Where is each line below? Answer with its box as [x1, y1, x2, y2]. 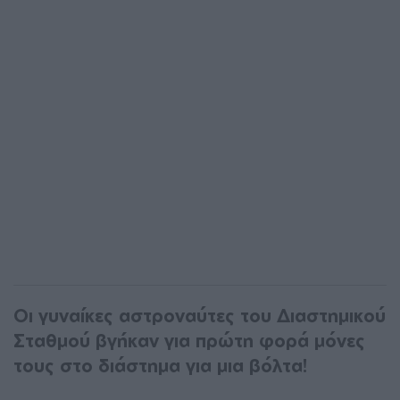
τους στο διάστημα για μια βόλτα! [13, 354, 308, 377]
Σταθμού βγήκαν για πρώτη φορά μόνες [13, 329, 365, 352]
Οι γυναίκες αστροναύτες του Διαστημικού [13, 304, 386, 327]
